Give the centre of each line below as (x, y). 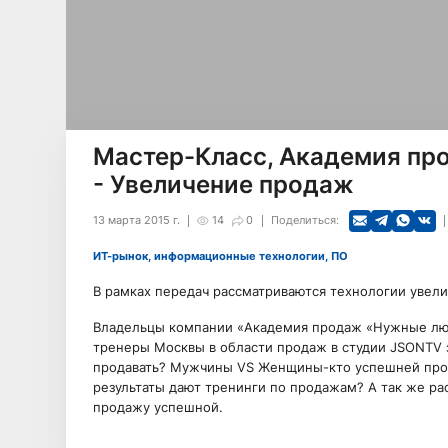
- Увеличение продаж (223, 185)
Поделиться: (304, 220)
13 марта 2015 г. (136, 220)
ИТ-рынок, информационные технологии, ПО (224, 256)
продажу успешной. (157, 406)
